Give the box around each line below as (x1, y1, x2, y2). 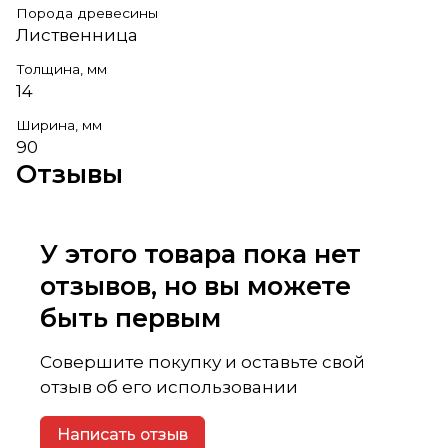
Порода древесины (16, 4, 158, 21)
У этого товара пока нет (40, 237, 361, 269)
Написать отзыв (57, 425, 188, 445)
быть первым (40, 301, 221, 333)
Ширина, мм (16, 116, 102, 133)
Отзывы (16, 157, 123, 189)
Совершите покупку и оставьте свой (40, 351, 365, 372)
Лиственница (16, 24, 138, 45)
